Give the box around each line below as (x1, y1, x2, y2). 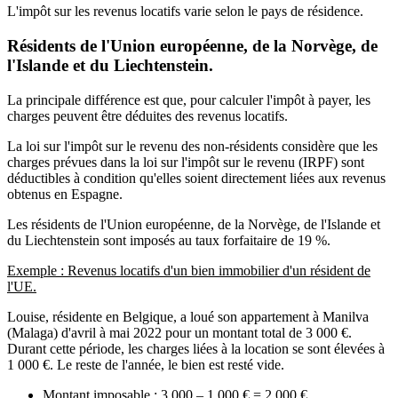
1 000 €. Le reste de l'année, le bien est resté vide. (7, 356, 284, 372)
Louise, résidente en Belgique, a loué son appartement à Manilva (7, 308, 369, 324)
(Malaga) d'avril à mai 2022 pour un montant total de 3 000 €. (7, 324, 352, 340)
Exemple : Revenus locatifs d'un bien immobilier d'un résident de (7, 262, 370, 278)
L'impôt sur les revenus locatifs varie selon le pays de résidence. (7, 4, 367, 20)
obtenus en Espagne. (7, 186, 123, 202)
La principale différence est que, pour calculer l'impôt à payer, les (7, 92, 370, 107)
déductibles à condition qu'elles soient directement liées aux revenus (7, 170, 386, 186)
